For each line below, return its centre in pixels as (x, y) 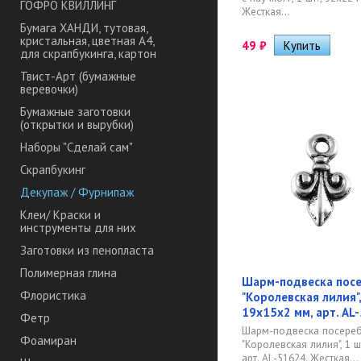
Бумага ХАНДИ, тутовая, (84, 28)
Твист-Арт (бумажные (78, 77)
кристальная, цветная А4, (87, 41)
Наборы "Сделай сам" (77, 147)
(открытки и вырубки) (77, 125)
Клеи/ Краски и (60, 215)
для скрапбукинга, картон (88, 54)
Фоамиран (48, 341)
